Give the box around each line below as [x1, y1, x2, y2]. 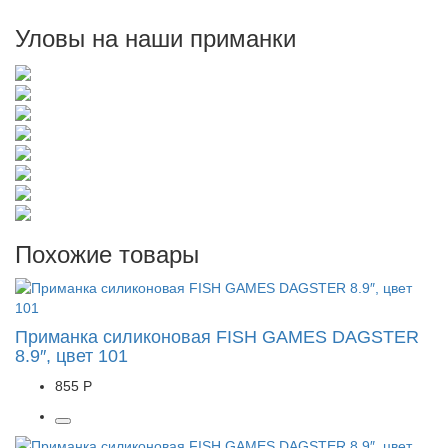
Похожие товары [15, 241, 199, 268]
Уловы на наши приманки [15, 25, 296, 52]
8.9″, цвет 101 [15, 346, 128, 366]
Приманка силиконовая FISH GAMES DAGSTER [15, 327, 419, 347]
